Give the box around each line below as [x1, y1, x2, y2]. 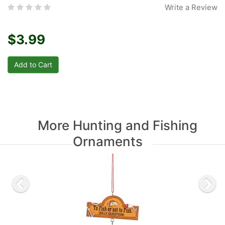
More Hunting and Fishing [38, 118, 197, 133]
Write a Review [165, 3, 217, 12]
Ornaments [72, 134, 143, 149]
